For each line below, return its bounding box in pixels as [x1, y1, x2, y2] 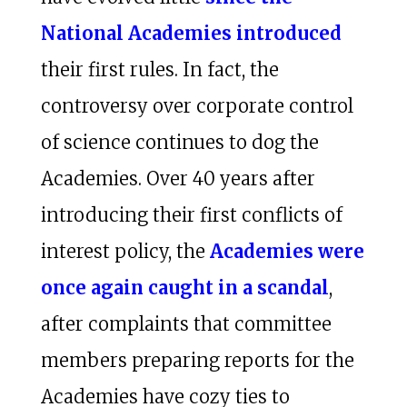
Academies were [209, 239, 364, 263]
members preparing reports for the [40, 348, 354, 372]
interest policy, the [40, 239, 210, 263]
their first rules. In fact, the [40, 57, 279, 81]
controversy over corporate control [40, 94, 353, 117]
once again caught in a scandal [40, 275, 329, 299]
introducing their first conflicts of [40, 203, 342, 226]
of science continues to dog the [40, 130, 319, 154]
